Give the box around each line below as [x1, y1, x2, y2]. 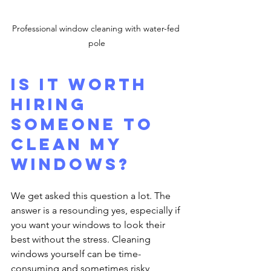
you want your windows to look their [11, 218, 168, 230]
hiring [11, 93, 94, 114]
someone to [11, 113, 161, 134]
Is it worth [11, 73, 155, 94]
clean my [11, 133, 129, 154]
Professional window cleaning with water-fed [11, 22, 182, 34]
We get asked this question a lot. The [11, 189, 173, 201]
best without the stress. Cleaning [11, 233, 153, 245]
